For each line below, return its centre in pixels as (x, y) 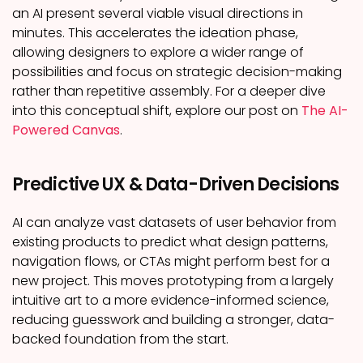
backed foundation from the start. (120, 339)
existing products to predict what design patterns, (170, 242)
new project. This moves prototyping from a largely (173, 281)
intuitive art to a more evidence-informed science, (171, 300)
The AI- (325, 111)
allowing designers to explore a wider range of (158, 52)
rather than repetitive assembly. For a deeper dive (169, 91)
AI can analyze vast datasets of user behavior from (174, 222)
